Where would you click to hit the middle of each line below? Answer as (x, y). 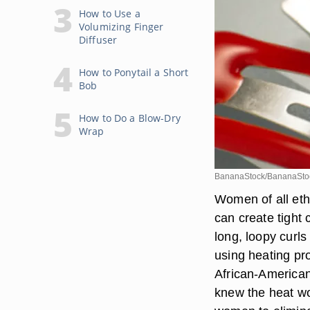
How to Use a (110, 13)
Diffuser (98, 40)
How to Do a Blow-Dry (130, 118)
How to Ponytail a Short (134, 72)
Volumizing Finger (121, 27)
